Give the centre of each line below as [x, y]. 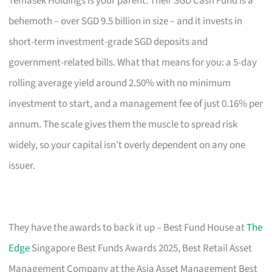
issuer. [22, 165]
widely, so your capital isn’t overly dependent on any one [127, 145]
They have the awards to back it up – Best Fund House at [128, 227]
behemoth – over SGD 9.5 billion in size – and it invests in [126, 21]
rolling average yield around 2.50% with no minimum [120, 83]
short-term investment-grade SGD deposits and [108, 42]
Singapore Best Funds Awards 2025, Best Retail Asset [141, 248]
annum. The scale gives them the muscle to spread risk [123, 124]
